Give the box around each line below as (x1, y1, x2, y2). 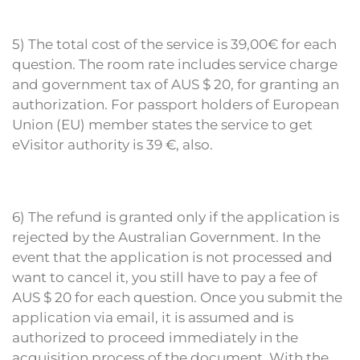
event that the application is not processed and (12, 249, 333, 265)
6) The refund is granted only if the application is (12, 209, 339, 225)
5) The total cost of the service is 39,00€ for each (12, 36, 337, 52)
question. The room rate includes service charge (12, 56, 337, 72)
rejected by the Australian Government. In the (12, 229, 321, 245)
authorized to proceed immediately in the (12, 329, 298, 346)
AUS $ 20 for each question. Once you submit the (12, 289, 342, 305)
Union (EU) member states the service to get (12, 117, 313, 133)
